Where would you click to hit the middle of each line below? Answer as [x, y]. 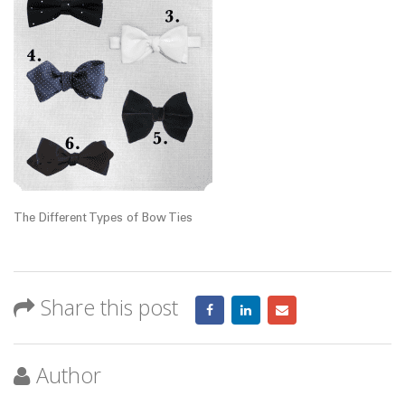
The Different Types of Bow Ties [103, 219]
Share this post [109, 307]
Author [69, 375]
